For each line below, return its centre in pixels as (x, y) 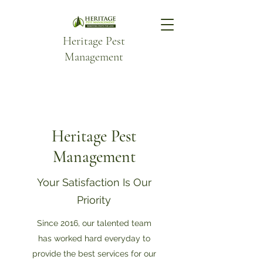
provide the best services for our (94, 254)
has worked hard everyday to (94, 238)
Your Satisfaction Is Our (94, 182)
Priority (94, 200)
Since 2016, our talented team (94, 223)
